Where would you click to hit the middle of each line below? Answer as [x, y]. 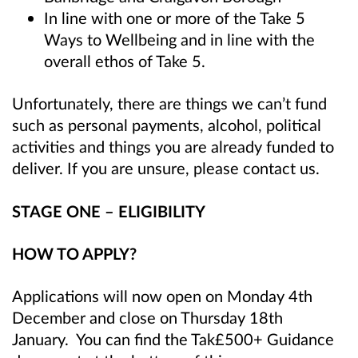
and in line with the [248, 40]
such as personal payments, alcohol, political [167, 125]
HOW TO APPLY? [74, 253]
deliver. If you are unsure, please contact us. [168, 168]
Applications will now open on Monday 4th [162, 295]
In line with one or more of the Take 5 [175, 18]
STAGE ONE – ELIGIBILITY [109, 211]
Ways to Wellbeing [112, 40]
